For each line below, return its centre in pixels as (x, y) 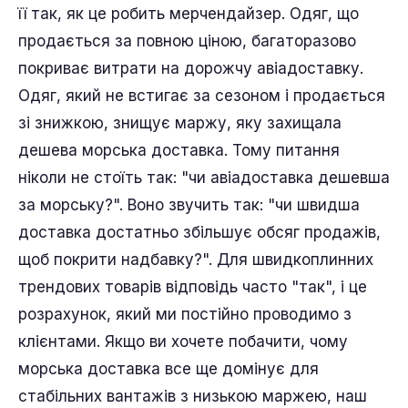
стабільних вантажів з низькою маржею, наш (193, 396)
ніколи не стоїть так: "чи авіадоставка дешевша (204, 177)
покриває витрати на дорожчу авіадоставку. (191, 68)
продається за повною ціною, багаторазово (187, 41)
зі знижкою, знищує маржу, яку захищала (180, 122)
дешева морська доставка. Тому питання (179, 150)
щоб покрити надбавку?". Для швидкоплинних (196, 259)
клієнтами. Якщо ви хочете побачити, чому (183, 341)
